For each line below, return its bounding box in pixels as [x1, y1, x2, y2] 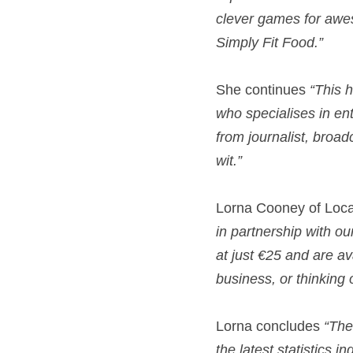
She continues [216, 82, 310, 98]
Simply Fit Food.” [216, 35, 327, 50]
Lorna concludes [216, 318, 324, 334]
